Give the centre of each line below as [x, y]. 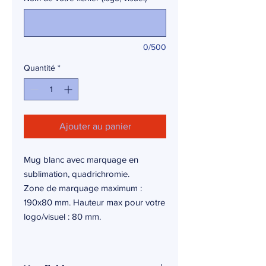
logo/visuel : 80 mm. [62, 216]
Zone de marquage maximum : [83, 188]
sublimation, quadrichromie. [77, 174]
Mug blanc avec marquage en [81, 159]
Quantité [39, 68]
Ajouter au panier [95, 126]
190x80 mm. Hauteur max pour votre [94, 202]
